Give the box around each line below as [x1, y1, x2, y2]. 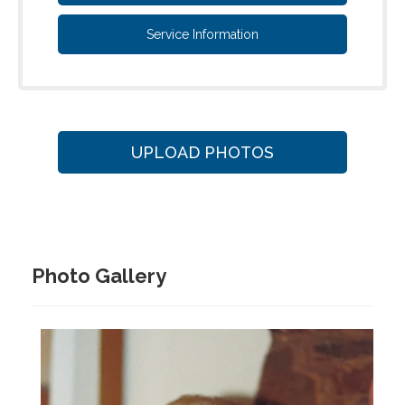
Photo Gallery [32, 264, 166, 287]
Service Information [146, 27, 259, 42]
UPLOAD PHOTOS [131, 143, 274, 162]
